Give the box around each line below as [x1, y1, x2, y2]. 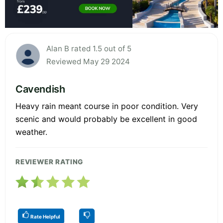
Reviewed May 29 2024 [46, 56, 130, 66]
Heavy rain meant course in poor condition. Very [15, 101, 198, 111]
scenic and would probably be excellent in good [15, 113, 197, 124]
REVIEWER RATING [15, 157, 84, 166]
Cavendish [15, 83, 65, 95]
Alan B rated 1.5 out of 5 [46, 43, 131, 53]
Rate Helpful [29, 213, 60, 220]
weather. [15, 126, 47, 137]
